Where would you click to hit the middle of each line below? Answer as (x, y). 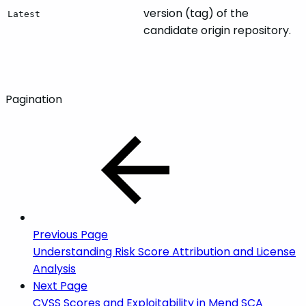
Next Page (60, 286)
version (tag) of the (196, 14)
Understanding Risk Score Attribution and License (164, 252)
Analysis (54, 269)
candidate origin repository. (217, 31)
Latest (24, 14)
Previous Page (70, 235)
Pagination (34, 100)
